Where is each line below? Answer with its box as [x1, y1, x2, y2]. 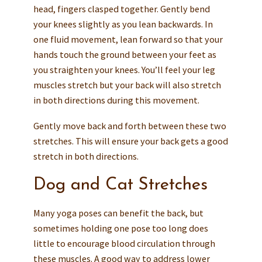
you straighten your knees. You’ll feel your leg [33, 64, 215, 76]
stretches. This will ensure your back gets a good [33, 135, 228, 147]
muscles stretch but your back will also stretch [33, 79, 221, 91]
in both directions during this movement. [33, 94, 199, 106]
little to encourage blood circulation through [33, 237, 215, 250]
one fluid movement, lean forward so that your [33, 33, 223, 46]
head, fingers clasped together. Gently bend [33, 3, 210, 15]
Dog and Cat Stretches [33, 177, 208, 194]
